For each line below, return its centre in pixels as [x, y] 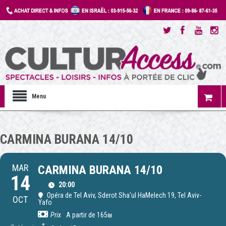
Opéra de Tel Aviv [71, 195]
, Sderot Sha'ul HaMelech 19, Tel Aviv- [148, 195]
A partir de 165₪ [89, 215]
